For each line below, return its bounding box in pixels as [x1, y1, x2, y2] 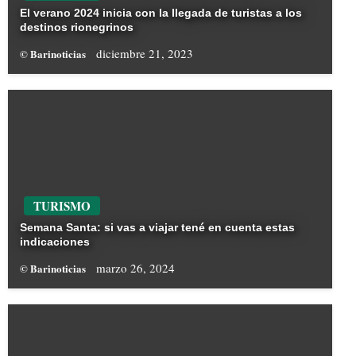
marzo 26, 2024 [96, 260, 175, 277]
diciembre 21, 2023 [96, 45, 193, 62]
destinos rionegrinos [20, 21, 133, 34]
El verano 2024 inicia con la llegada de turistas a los [20, 6, 302, 20]
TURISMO [33, 197, 91, 215]
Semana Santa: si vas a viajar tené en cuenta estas [20, 221, 295, 234]
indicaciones [20, 235, 90, 249]
